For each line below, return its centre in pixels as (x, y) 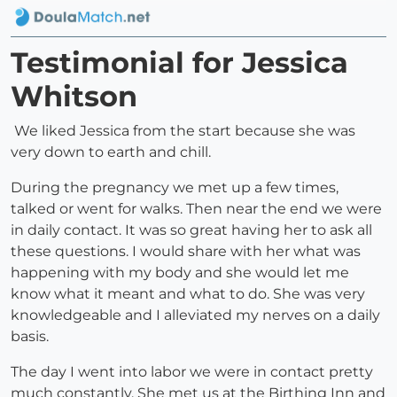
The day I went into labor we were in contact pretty (192, 372)
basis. (30, 337)
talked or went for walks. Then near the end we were (196, 209)
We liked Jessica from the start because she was (183, 131)
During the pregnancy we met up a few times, (175, 188)
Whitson (74, 97)
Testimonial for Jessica (179, 63)
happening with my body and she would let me (180, 273)
